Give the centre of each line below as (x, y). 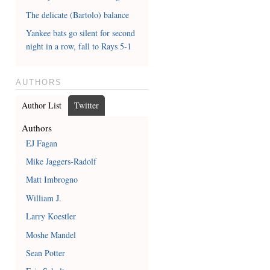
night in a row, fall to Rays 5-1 (79, 46)
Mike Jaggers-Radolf (61, 162)
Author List (41, 105)
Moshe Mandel (51, 234)
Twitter (86, 105)
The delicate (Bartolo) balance (78, 14)
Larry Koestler (51, 216)
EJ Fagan (42, 143)
